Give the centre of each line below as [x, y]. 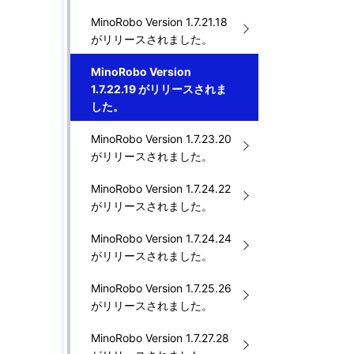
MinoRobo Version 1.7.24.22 [161, 188]
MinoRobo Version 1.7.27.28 [160, 338]
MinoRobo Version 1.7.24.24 [161, 238]
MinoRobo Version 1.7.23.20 [161, 139]
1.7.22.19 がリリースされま [159, 89]
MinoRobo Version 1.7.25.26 [161, 288]
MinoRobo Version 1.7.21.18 [159, 22]
